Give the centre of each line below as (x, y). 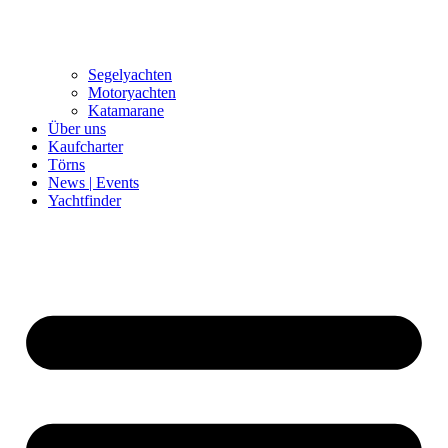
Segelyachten (130, 74)
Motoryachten (132, 92)
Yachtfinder (84, 200)
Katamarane (126, 110)
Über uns (77, 128)
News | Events (93, 182)
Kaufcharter (85, 146)
